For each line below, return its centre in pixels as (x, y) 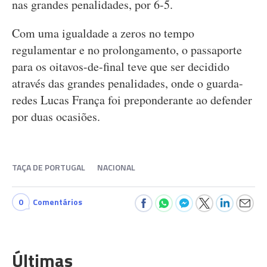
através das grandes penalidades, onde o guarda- (128, 83)
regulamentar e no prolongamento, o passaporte (127, 50)
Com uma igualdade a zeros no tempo (103, 33)
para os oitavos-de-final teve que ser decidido (121, 66)
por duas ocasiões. (56, 117)
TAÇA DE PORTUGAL (49, 167)
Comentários (58, 202)
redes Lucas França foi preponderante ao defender (132, 100)
